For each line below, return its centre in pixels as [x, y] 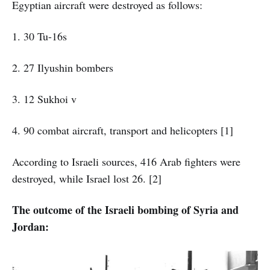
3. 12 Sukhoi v [44, 99]
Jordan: [30, 226]
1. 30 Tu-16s [39, 36]
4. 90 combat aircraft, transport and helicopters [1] [123, 130]
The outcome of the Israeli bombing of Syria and [125, 209]
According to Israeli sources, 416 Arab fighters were [126, 161]
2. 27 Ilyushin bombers [63, 67]
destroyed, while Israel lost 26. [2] [87, 178]
